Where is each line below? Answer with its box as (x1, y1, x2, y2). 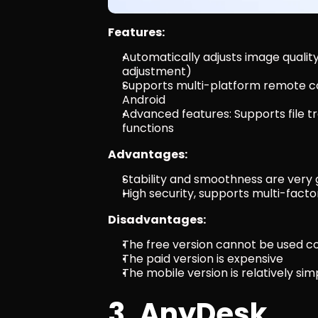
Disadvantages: (108, 211, 206, 228)
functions (122, 119, 174, 136)
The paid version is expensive (122, 250, 283, 267)
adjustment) (122, 62, 192, 79)
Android (122, 91, 165, 108)
